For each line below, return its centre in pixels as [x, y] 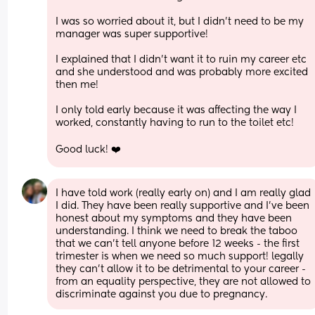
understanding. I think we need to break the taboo [177, 231]
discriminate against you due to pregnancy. [162, 294]
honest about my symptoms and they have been [174, 218]
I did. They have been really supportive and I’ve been [183, 206]
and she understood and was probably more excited [182, 72]
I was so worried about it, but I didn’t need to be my [180, 21]
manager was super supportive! [132, 34]
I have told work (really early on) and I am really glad [184, 193]
